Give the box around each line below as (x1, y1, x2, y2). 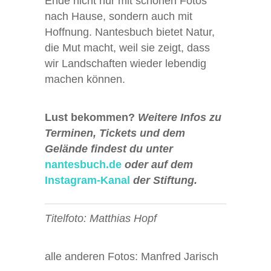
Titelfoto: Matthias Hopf (45, 212, 157, 225)
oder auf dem (122, 158, 193, 171)
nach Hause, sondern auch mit (45, 10, 192, 23)
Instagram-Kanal (45, 174, 130, 187)
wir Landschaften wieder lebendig (45, 57, 206, 70)
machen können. (45, 73, 125, 86)
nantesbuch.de (45, 158, 122, 171)
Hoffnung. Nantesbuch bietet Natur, (45, 26, 215, 39)
